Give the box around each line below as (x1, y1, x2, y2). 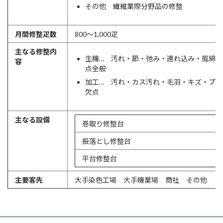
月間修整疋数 (15, 30, 57, 38)
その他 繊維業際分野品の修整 (85, 2, 183, 10)
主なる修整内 (15, 47, 57, 56)
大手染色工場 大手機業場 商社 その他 (75, 176, 207, 184)
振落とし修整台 (82, 137, 131, 145)
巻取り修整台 (82, 119, 124, 128)
